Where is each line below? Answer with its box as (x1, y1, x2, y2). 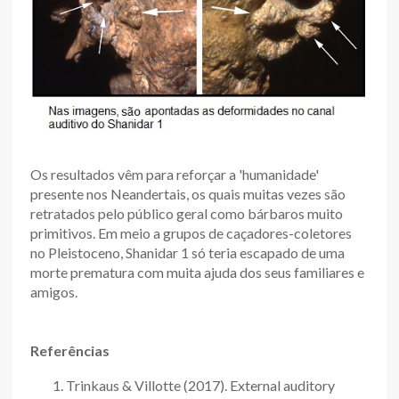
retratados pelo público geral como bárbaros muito (30, 205, 343, 223)
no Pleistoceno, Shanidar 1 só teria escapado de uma (30, 244, 345, 262)
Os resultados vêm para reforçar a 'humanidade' (30, 166, 319, 183)
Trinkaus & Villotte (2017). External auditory (66, 377, 335, 395)
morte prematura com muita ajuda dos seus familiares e (30, 264, 364, 281)
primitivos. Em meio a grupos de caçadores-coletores (30, 224, 352, 242)
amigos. (30, 283, 77, 301)
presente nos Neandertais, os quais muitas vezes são (30, 185, 346, 203)
